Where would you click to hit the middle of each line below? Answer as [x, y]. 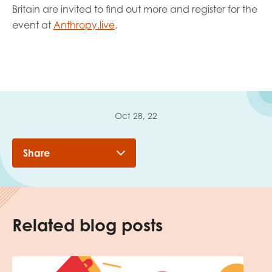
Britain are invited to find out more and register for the [135, 9]
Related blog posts [87, 225]
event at [33, 25]
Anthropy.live [84, 25]
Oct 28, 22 [136, 116]
